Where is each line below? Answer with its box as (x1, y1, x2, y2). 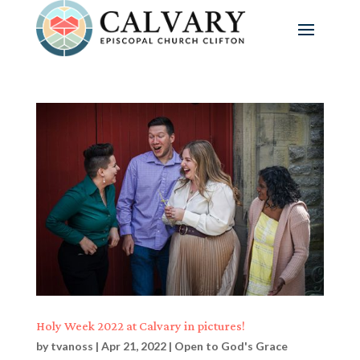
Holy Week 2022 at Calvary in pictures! (35, 318, 245, 333)
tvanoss (50, 338, 93, 353)
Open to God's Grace (174, 338, 288, 353)
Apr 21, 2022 (100, 338, 166, 353)
